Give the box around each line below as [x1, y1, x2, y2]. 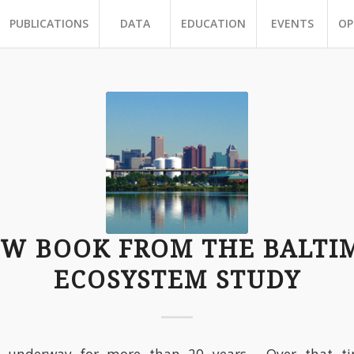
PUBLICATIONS [9, 16, 88, 31]
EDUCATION [181, 16, 246, 31]
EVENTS [270, 16, 314, 31]
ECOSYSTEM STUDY [53, 266, 301, 294]
